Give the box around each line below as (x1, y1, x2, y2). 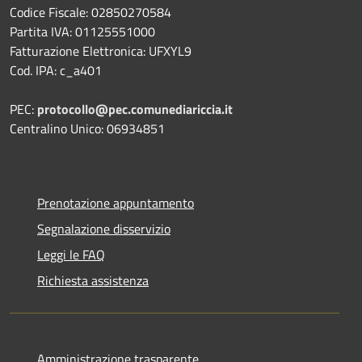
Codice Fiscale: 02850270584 (10, 2, 171, 22)
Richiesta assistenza (37, 270, 149, 290)
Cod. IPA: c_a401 (10, 60, 102, 80)
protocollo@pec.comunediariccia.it (37, 99, 233, 119)
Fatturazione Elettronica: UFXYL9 (10, 40, 192, 61)
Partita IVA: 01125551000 (10, 21, 155, 41)
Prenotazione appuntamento (37, 192, 194, 213)
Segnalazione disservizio (37, 218, 170, 238)
